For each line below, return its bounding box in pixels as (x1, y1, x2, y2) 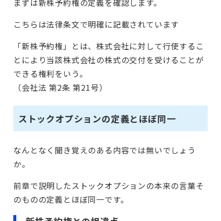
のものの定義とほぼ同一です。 (13, 193, 129, 205)
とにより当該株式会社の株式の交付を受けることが (13, 53, 204, 66)
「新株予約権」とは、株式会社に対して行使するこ (13, 39, 204, 52)
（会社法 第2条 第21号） (13, 81, 108, 93)
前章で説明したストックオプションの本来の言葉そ (13, 179, 204, 191)
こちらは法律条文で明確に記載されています (13, 18, 180, 30)
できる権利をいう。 (13, 67, 88, 79)
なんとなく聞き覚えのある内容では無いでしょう (13, 144, 196, 156)
